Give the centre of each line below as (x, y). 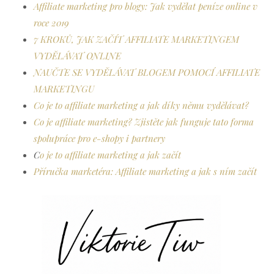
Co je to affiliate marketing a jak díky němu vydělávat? (141, 106)
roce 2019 (51, 23)
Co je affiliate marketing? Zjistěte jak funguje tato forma (144, 122)
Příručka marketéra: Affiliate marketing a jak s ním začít (145, 172)
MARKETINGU (64, 89)
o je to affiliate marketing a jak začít (110, 155)
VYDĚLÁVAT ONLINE (77, 56)
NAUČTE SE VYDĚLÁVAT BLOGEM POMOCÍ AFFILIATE (147, 72)
